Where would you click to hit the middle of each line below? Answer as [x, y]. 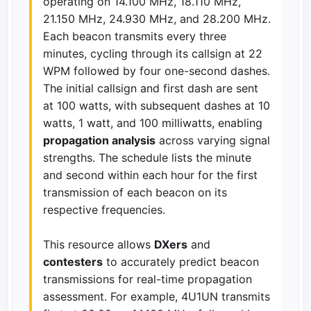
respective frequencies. [104, 209]
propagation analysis [99, 140]
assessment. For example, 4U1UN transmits [157, 296]
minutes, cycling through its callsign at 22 [153, 53]
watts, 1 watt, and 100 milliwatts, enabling [153, 123]
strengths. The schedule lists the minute [147, 157]
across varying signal [213, 140]
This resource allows [99, 244]
